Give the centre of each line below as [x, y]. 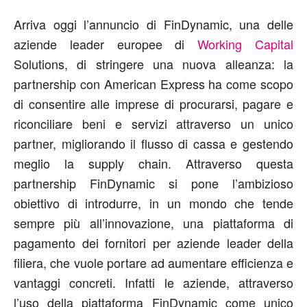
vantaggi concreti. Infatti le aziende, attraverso [153, 282]
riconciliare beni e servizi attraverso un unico [153, 123]
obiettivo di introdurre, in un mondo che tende [153, 202]
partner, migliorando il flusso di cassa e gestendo [153, 143]
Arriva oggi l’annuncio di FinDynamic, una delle [153, 24]
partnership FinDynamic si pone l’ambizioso [153, 183]
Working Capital [246, 44]
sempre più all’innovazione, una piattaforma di [153, 222]
